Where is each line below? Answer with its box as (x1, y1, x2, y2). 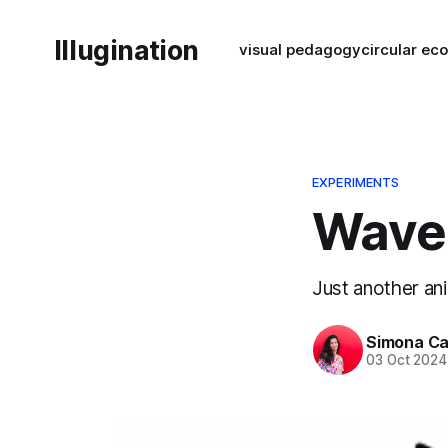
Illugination (53, 34, 199, 66)
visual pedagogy (239, 40, 361, 59)
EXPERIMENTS (312, 174, 400, 190)
